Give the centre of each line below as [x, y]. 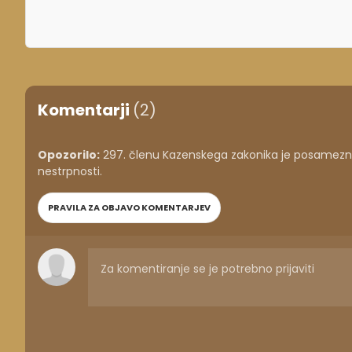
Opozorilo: [69, 154]
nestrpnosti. [70, 171]
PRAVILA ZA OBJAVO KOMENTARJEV [129, 207]
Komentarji [85, 110]
